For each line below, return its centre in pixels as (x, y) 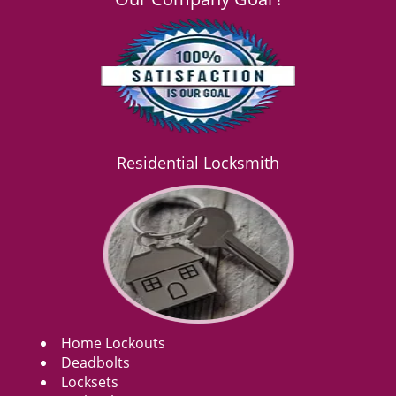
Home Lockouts (113, 343)
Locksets (90, 382)
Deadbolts (95, 362)
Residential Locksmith (198, 163)
